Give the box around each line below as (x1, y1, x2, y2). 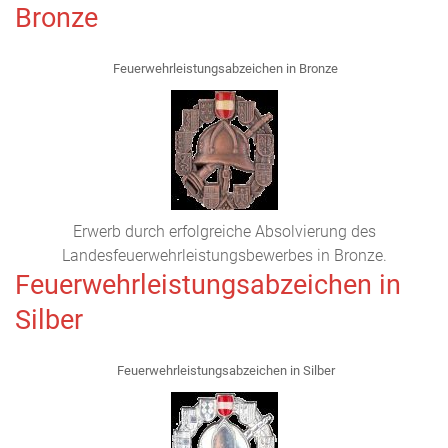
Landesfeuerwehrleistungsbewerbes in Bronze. (61, 246, 387, 265)
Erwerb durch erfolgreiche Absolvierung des (72, 222, 376, 241)
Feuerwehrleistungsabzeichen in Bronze (110, 61, 338, 76)
